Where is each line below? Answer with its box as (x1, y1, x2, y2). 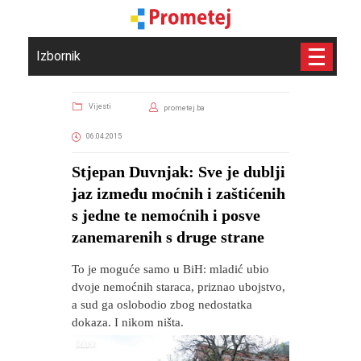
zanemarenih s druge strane (72, 228, 264, 246)
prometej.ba (163, 104, 205, 112)
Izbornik (36, 48, 81, 64)
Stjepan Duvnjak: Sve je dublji (72, 163, 285, 180)
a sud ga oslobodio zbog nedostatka (72, 298, 252, 311)
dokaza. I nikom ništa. (72, 316, 184, 329)
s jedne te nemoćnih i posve (72, 206, 260, 224)
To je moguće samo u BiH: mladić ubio (72, 263, 269, 276)
